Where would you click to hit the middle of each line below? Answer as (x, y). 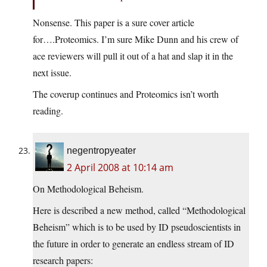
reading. (48, 111)
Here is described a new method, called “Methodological (139, 210)
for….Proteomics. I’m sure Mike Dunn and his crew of (136, 39)
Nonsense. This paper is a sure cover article (114, 23)
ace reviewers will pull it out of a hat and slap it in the (133, 56)
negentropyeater (101, 151)
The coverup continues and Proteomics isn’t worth (126, 94)
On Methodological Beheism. (88, 189)
